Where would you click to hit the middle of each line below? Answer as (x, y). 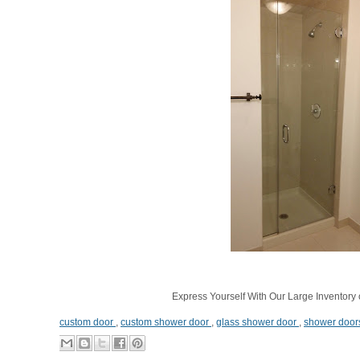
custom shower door (166, 322)
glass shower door (258, 322)
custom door (88, 322)
